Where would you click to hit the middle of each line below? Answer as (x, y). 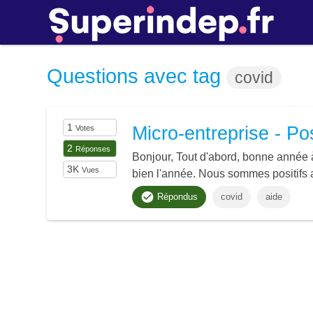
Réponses (93, 149)
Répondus (176, 197)
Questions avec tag (137, 76)
